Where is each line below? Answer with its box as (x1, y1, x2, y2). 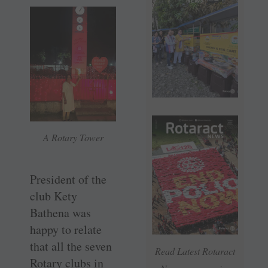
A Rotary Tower (42, 130, 103, 144)
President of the (30, 170, 106, 187)
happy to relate (30, 221, 102, 237)
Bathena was (30, 204, 91, 221)
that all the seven (30, 237, 112, 254)
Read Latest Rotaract (155, 245, 235, 258)
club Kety (30, 187, 77, 204)
